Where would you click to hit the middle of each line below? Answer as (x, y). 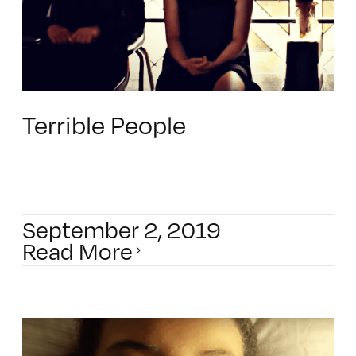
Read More (77, 251)
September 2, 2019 (121, 229)
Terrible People (104, 124)
